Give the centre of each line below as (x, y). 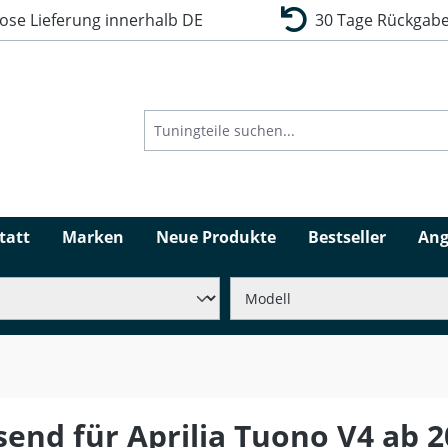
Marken (93, 237)
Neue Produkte (216, 237)
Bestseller (347, 237)
